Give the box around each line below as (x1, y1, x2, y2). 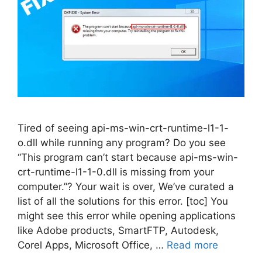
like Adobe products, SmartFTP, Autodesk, (18, 225, 219, 237)
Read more (167, 239, 218, 251)
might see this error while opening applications (18, 210, 236, 222)
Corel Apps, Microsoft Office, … (18, 239, 167, 251)
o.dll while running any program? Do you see (18, 137, 226, 149)
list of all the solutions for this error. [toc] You (18, 195, 228, 208)
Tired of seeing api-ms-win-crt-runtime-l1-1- (18, 122, 229, 135)
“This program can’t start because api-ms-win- (18, 151, 238, 164)
